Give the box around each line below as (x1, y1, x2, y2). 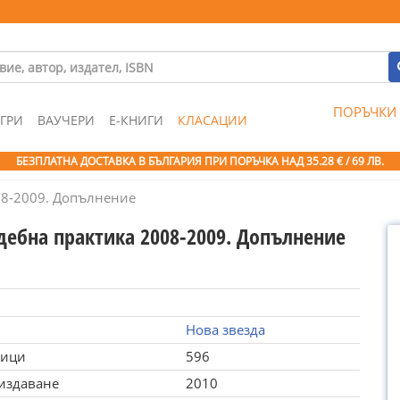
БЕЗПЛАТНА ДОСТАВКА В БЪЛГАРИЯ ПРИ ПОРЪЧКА (16, 154, 281, 169)
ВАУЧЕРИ (37, 112, 95, 129)
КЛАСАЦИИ (178, 112, 247, 129)
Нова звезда (185, 321, 265, 338)
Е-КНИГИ (109, 112, 163, 129)
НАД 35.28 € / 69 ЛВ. (281, 154, 384, 169)
